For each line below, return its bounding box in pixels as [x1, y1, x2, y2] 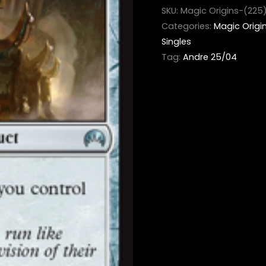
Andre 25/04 [183, 51, 237, 64]
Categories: [161, 20, 214, 33]
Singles [161, 36, 191, 48]
